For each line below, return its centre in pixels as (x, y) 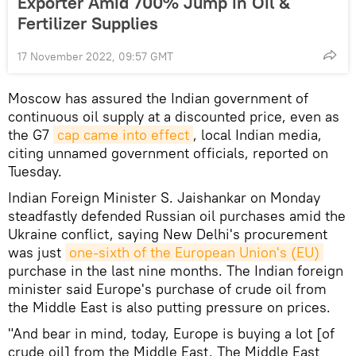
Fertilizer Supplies (88, 23)
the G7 (31, 134)
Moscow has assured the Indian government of (158, 98)
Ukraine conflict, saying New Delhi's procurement (168, 234)
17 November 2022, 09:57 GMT (95, 56)
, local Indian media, (257, 134)
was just (37, 252)
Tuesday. (35, 171)
